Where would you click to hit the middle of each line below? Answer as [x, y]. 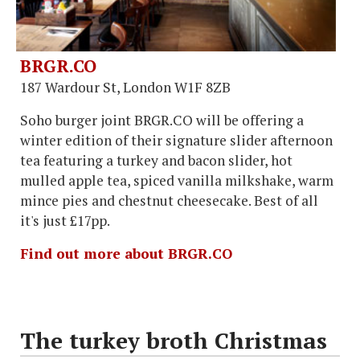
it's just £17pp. [65, 221]
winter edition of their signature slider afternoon [176, 141]
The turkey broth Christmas [174, 341]
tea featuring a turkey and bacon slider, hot [156, 161]
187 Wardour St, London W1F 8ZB [125, 88]
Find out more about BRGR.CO [126, 254]
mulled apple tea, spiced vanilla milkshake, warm [177, 181]
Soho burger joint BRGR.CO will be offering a [162, 121]
